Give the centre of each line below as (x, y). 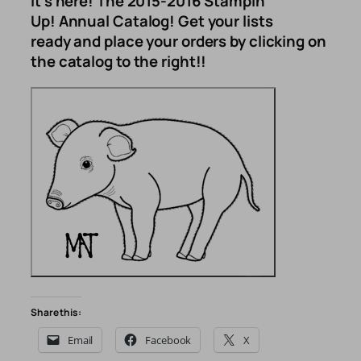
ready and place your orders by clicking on (178, 41)
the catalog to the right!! (119, 62)
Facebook (168, 340)
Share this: (56, 313)
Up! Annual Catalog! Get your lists (152, 21)
